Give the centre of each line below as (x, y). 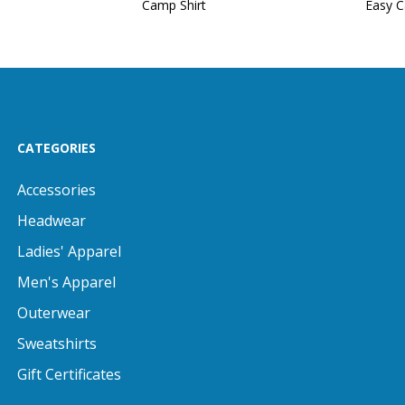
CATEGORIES (57, 148)
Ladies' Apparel (69, 251)
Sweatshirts (57, 344)
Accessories (57, 190)
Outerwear (54, 313)
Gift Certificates (69, 374)
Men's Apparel (66, 282)
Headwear (52, 221)
